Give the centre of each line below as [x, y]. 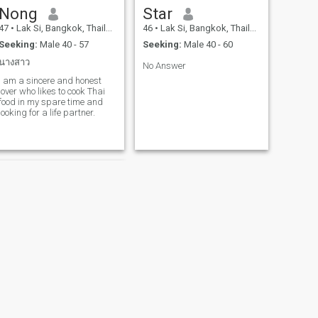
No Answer [164, 65]
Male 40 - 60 [207, 44]
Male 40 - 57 [63, 44]
